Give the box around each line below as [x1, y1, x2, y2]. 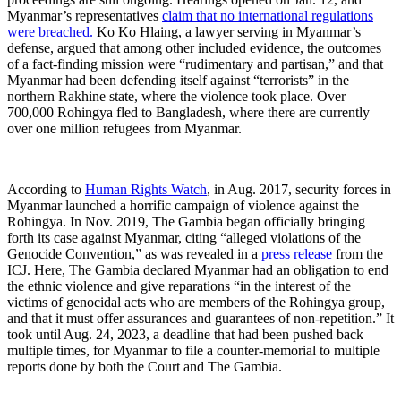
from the [332, 246, 383, 262]
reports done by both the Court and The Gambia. [7, 359, 282, 375]
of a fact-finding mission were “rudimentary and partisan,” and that [7, 56, 383, 73]
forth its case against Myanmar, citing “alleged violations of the [7, 230, 361, 246]
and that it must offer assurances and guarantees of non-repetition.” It [7, 311, 394, 327]
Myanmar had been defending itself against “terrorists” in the [7, 73, 349, 89]
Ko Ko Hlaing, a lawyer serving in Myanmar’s [93, 24, 361, 40]
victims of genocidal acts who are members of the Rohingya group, [7, 294, 385, 311]
